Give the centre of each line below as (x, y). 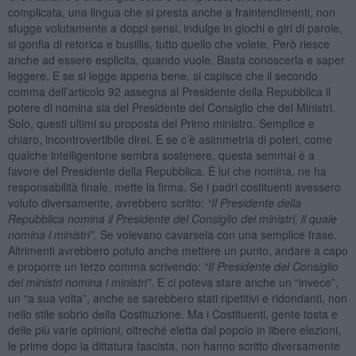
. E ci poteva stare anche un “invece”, (244, 282)
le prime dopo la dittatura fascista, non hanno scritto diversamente (174, 345)
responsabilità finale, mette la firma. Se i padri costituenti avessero (174, 186)
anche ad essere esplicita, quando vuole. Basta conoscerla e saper (176, 59)
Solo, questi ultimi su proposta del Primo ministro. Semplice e (161, 123)
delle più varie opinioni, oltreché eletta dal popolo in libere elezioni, (174, 329)
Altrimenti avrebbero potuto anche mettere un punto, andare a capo (178, 250)
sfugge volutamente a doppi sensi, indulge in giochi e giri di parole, (175, 27)
